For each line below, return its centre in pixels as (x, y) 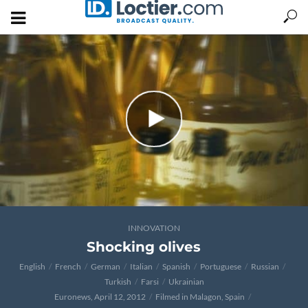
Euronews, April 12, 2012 (100, 297)
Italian (141, 266)
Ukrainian (186, 282)
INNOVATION (154, 228)
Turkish (118, 282)
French (68, 266)
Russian (265, 266)
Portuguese (221, 266)
